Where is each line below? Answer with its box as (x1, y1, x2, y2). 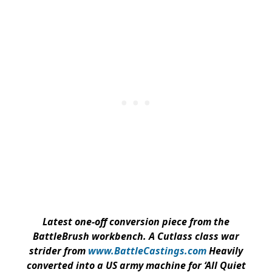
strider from (29, 244, 88, 258)
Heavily (209, 244, 243, 258)
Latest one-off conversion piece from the (42, 215, 229, 229)
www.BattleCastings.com (88, 244, 209, 258)
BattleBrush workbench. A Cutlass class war (33, 229, 239, 243)
